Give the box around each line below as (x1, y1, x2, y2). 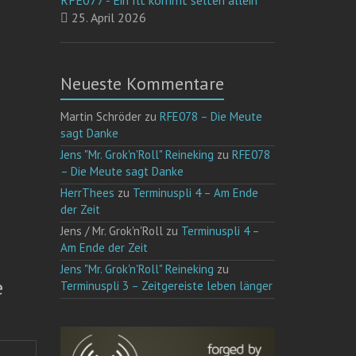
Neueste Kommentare (60, 72, 225, 95)
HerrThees (60, 185, 115, 200)
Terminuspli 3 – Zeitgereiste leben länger (60, 278, 273, 293)
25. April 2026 (68, 10, 147, 25)
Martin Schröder (60, 109, 142, 124)
